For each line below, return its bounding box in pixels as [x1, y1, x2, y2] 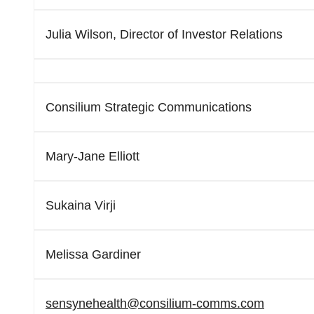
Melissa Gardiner [46, 247, 141, 261]
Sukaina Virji [46, 198, 116, 212]
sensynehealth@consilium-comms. [46, 296, 240, 310]
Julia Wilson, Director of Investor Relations [46, 27, 282, 41]
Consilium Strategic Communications [46, 100, 252, 114]
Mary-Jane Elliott [46, 149, 139, 163]
